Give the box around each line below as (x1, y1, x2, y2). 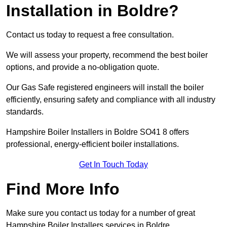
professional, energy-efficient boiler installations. (6, 140, 181, 149)
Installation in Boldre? (6, 2, 179, 20)
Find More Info (6, 180, 120, 199)
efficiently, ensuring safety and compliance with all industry (6, 95, 215, 104)
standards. (6, 107, 44, 117)
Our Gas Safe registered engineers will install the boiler (6, 83, 204, 92)
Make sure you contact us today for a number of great (6, 209, 195, 218)
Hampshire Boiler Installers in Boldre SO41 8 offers (6, 128, 189, 137)
